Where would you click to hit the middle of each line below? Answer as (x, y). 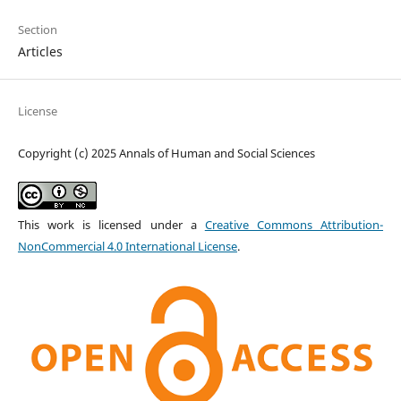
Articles (40, 51)
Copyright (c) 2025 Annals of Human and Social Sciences (166, 153)
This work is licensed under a (111, 224)
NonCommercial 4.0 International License (127, 246)
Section (37, 29)
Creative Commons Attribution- (294, 224)
